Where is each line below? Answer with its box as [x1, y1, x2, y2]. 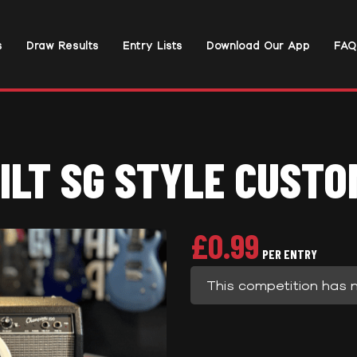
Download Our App [206, 39, 310, 50]
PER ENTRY [262, 246, 317, 261]
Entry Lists [122, 39, 182, 50]
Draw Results [25, 39, 99, 50]
